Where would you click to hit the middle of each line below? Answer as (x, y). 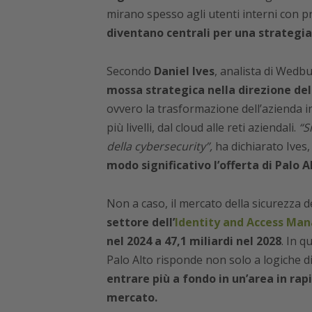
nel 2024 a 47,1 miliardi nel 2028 (194, 241)
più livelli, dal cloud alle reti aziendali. (202, 128)
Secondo (130, 71)
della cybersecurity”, (159, 147)
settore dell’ (140, 223)
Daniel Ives (184, 71)
